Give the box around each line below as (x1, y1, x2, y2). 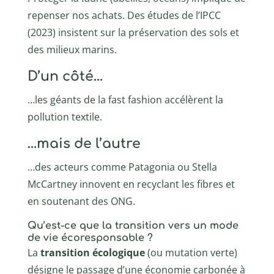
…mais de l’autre (27, 136, 141, 151)
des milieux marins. (27, 42, 117, 56)
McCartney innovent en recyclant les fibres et (27, 177, 235, 191)
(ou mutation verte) (144, 245, 237, 259)
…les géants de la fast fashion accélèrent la (27, 92, 223, 106)
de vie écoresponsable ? (27, 232, 153, 243)
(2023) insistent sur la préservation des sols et (27, 25, 239, 39)
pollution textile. (27, 109, 102, 124)
